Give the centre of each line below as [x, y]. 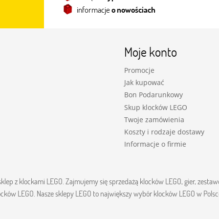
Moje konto [151, 52]
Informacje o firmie [155, 144]
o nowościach [133, 10]
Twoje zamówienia [154, 119]
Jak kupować [144, 83]
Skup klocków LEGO [156, 107]
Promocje [139, 70]
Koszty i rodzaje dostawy [164, 132]
